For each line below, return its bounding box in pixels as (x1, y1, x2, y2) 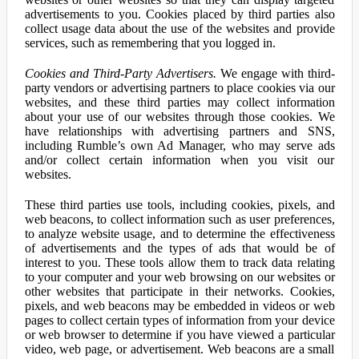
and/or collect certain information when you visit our (24, 153, 335, 167)
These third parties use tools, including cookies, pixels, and (24, 198, 335, 212)
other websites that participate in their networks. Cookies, (24, 284, 335, 298)
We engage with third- (216, 67, 335, 80)
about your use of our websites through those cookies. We (24, 110, 335, 123)
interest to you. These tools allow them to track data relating (24, 256, 335, 269)
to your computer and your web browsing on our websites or (24, 270, 335, 284)
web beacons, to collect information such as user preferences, (24, 212, 335, 226)
